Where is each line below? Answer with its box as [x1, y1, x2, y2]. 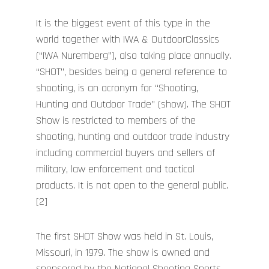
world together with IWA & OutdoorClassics [36, 32, 219, 46]
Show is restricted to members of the [36, 113, 196, 127]
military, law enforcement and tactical [36, 162, 195, 176]
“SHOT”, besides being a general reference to [36, 64, 227, 79]
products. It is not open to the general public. [36, 178, 228, 192]
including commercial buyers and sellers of [36, 145, 215, 160]
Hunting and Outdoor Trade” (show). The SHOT [36, 97, 231, 111]
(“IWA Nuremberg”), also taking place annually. [36, 48, 231, 62]
